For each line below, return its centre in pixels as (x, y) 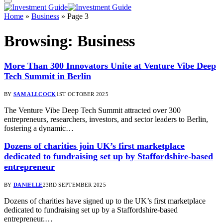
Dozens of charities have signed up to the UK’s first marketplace (105, 201)
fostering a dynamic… (39, 128)
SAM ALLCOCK (35, 94)
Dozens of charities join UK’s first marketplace (94, 146)
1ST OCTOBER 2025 (82, 94)
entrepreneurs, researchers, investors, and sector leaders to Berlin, (106, 119)
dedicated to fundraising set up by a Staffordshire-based (91, 210)
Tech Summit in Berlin (48, 76)
